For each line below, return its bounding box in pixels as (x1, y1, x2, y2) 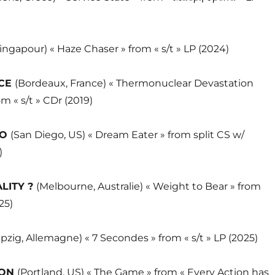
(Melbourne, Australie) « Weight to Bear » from (36, 180, 261, 192)
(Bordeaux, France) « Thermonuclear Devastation (14, 77, 254, 89)
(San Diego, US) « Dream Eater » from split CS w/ (10, 129, 244, 141)
